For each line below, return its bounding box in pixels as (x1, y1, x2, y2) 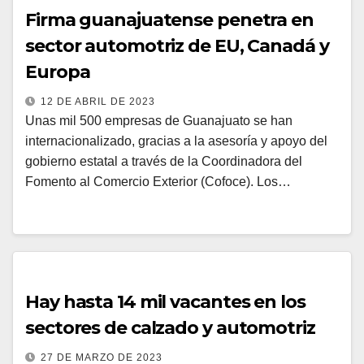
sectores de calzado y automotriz (25, 317, 315, 339)
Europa (25, 61, 90, 83)
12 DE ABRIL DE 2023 (41, 96, 155, 107)
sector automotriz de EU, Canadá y (25, 35, 329, 57)
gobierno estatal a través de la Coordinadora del (25, 154, 302, 168)
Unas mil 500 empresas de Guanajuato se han (25, 114, 292, 128)
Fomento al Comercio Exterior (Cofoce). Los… (25, 175, 291, 188)
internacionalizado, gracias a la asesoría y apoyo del (25, 134, 327, 148)
